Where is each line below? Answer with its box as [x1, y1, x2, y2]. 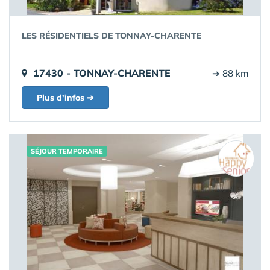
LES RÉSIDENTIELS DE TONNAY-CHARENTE [22, 30, 201, 42]
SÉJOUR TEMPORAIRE [31, 147, 103, 156]
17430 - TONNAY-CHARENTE [33, 67, 171, 80]
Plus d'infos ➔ [37, 92, 94, 104]
